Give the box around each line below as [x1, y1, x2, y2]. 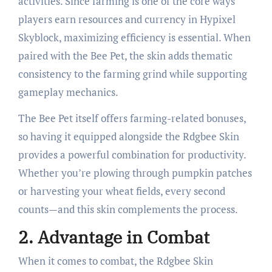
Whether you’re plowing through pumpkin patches [18, 165, 252, 180]
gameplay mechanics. [18, 84, 118, 99]
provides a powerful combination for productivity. [18, 147, 246, 161]
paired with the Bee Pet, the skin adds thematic [18, 48, 233, 63]
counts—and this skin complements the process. [18, 202, 238, 216]
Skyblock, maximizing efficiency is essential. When [18, 30, 251, 44]
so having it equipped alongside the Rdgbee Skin [18, 129, 239, 143]
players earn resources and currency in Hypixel [18, 12, 236, 26]
